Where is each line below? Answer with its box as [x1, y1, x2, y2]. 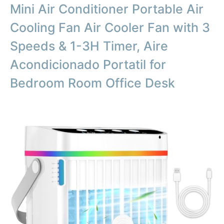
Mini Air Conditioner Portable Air [10, 1, 203, 17]
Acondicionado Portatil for [10, 57, 166, 72]
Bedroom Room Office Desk [10, 75, 175, 91]
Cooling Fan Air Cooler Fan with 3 [10, 20, 210, 35]
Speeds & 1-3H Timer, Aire [10, 38, 168, 54]
